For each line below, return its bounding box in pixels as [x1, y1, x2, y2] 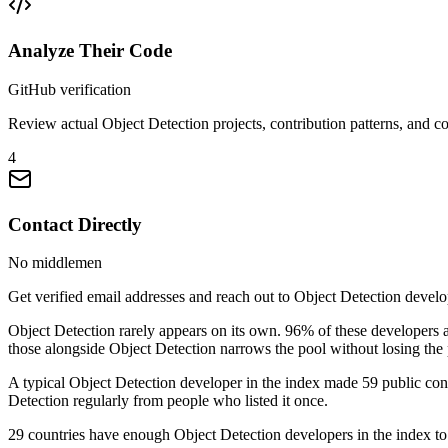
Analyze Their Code [8, 40, 172, 62]
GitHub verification [8, 80, 131, 98]
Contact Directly [8, 213, 142, 235]
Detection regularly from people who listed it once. [8, 392, 328, 410]
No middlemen [8, 254, 102, 272]
